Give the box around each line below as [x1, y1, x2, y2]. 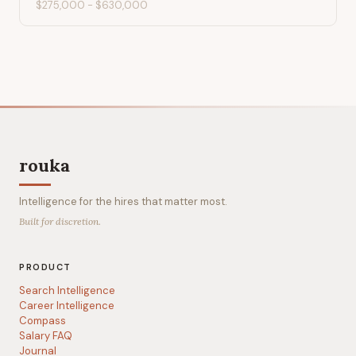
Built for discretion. [19, 215, 101, 227]
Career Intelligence [19, 299, 114, 312]
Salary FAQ [19, 329, 72, 342]
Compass [19, 314, 66, 327]
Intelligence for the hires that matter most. [19, 195, 227, 208]
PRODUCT [19, 261, 72, 273]
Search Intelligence [19, 284, 115, 297]
